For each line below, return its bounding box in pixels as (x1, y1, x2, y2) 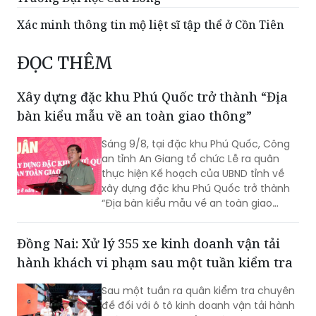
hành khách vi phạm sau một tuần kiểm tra (17, 253, 293, 271)
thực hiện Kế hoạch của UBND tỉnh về (102, 166, 284, 181)
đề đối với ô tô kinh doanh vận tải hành (102, 298, 295, 312)
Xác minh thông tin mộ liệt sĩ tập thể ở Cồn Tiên (17, 16, 284, 32)
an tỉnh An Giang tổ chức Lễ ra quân (102, 151, 279, 166)
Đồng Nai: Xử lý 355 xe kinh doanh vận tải (17, 234, 280, 252)
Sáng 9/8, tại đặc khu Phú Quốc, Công (102, 136, 290, 151)
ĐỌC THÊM (17, 51, 113, 74)
